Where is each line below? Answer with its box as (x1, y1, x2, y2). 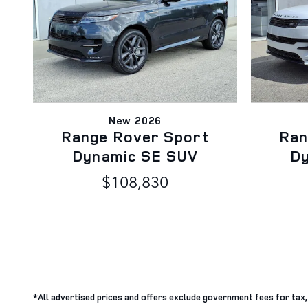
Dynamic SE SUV (72, 144, 198, 166)
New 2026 (108, 112, 162, 128)
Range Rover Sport (60, 125, 210, 147)
